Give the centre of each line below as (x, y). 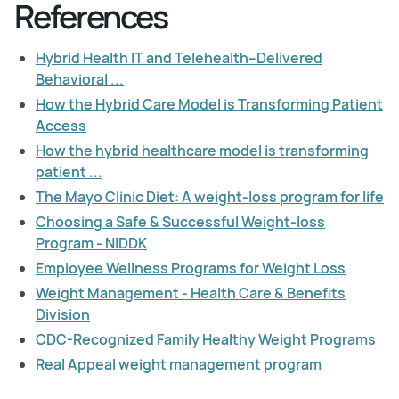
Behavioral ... (80, 79)
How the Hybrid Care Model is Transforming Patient (209, 104)
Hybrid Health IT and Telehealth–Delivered (179, 57)
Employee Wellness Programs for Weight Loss (191, 268)
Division (63, 314)
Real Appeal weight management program (179, 364)
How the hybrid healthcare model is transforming (202, 150)
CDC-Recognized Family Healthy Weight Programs (206, 339)
